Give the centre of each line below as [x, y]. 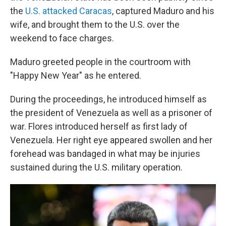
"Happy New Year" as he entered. [76, 75]
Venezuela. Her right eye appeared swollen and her [111, 140]
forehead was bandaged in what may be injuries [105, 154]
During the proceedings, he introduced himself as [108, 99]
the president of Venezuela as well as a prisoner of [111, 113]
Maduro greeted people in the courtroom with [100, 62]
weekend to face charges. [62, 38]
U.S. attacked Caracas [69, 11]
